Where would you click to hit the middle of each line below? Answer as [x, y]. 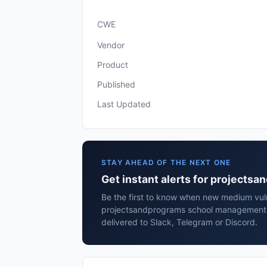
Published [116, 84]
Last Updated [124, 104]
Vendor [111, 45]
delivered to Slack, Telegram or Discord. [179, 222]
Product [113, 65]
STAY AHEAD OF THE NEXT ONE [166, 162]
